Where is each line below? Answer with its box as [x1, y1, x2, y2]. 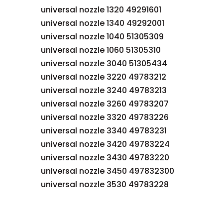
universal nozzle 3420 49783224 [41, 138, 170, 150]
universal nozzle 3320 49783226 [41, 111, 169, 123]
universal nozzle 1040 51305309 [41, 31, 164, 42]
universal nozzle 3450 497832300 [41, 165, 174, 177]
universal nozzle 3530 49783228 [41, 179, 169, 190]
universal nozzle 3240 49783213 [41, 85, 167, 96]
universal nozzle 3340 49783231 [41, 125, 167, 136]
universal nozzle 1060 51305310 [41, 44, 161, 56]
